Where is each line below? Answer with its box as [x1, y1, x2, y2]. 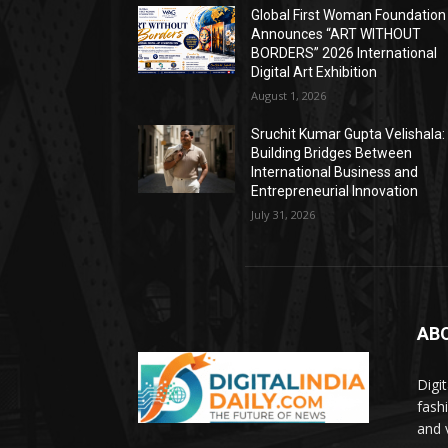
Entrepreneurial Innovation [251, 183, 419, 200]
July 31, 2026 [251, 207, 316, 223]
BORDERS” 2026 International [251, 45, 438, 62]
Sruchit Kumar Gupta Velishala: [251, 126, 446, 143]
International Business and [251, 164, 419, 181]
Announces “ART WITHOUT [251, 26, 422, 43]
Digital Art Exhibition [251, 64, 378, 81]
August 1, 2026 [251, 88, 327, 104]
